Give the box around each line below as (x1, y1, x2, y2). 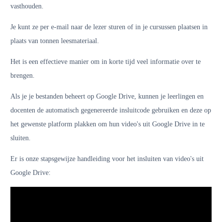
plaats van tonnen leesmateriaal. (10, 37, 99, 45)
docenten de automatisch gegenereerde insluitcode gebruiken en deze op (10, 107, 211, 114)
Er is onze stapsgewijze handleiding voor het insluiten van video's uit (10, 155, 204, 163)
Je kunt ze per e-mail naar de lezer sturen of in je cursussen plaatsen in (10, 23, 208, 31)
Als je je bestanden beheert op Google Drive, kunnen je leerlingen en (10, 93, 204, 100)
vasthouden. (10, 2, 44, 10)
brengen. (10, 72, 35, 79)
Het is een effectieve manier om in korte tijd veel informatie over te (10, 58, 201, 65)
